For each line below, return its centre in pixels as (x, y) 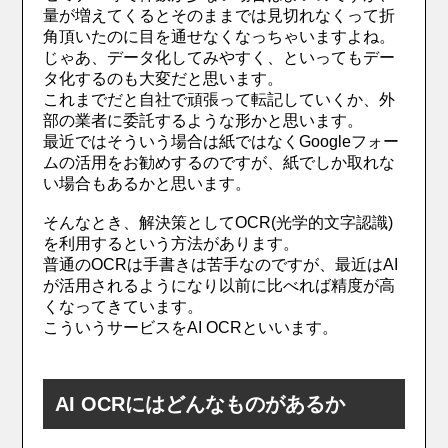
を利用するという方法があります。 (171, 244)
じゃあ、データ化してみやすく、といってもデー (219, 58)
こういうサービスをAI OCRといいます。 (191, 328)
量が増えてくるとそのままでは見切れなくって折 (219, 16)
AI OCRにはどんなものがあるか (200, 404)
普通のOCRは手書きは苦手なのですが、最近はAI (221, 265)
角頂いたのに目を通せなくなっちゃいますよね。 (219, 37)
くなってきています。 (123, 307)
